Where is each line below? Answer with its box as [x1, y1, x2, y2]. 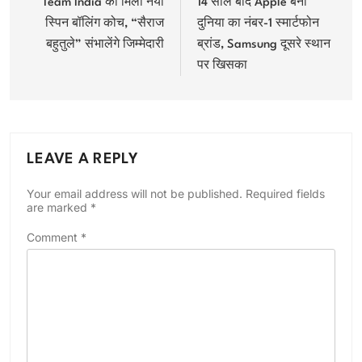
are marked [27, 200, 90, 214]
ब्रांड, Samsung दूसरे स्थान [197, 39, 330, 51]
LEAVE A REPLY [27, 152, 138, 166]
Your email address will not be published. [27, 187, 242, 200]
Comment [27, 230, 81, 244]
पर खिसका [197, 60, 247, 72]
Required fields [246, 187, 325, 200]
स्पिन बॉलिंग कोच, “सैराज [45, 18, 164, 30]
